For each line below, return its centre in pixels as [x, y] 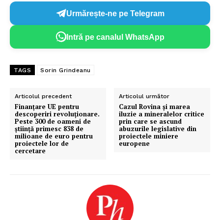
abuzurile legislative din [158, 129]
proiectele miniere [149, 136]
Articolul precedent [43, 96]
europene [135, 144]
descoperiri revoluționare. [57, 114]
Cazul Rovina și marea [155, 107]
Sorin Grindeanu [66, 70]
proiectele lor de [42, 144]
